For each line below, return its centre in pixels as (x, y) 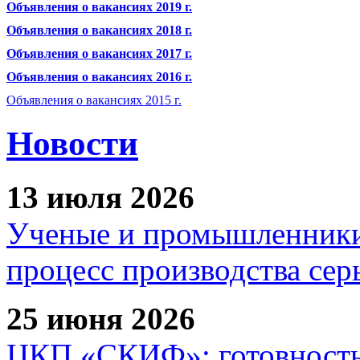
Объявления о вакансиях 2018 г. (99, 30)
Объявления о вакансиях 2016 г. (99, 77)
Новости (72, 143)
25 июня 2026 (101, 318)
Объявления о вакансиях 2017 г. (99, 53)
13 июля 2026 (100, 197)
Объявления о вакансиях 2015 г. (94, 100)
